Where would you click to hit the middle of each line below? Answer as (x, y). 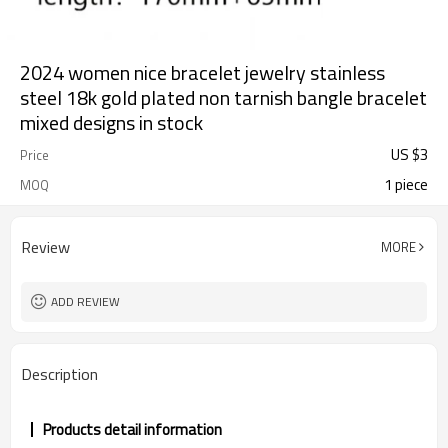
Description (59, 374)
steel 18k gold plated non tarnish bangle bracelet (223, 97)
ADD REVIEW (85, 301)
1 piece (406, 184)
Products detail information (132, 429)
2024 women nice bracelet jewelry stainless (202, 72)
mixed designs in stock (111, 122)
